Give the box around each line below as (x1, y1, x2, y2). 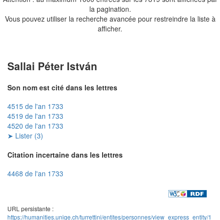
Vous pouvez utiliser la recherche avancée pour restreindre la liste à (4, 13, 216, 24)
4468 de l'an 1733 (7, 168, 63, 179)
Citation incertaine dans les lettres (7, 149, 123, 160)
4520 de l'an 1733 (7, 121, 63, 131)
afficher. (98, 23, 122, 33)
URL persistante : (7, 204, 54, 213)
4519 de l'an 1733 (7, 111, 63, 121)
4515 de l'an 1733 (7, 101, 63, 111)
